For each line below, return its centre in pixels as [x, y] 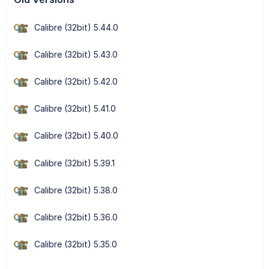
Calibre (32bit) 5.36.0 [76, 217]
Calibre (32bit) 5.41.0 [75, 109]
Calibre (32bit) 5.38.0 [76, 190]
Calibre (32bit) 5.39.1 [74, 163]
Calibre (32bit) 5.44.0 [76, 27]
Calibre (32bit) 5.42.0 [76, 82]
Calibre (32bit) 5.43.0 [76, 54]
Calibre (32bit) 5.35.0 [75, 244]
